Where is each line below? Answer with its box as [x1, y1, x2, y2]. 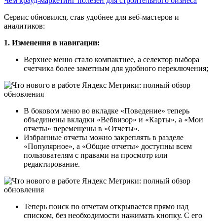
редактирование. [24, 159, 80, 168]
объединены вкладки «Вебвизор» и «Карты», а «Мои [24, 115, 203, 124]
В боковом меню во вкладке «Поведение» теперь [24, 106, 189, 115]
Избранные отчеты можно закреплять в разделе [24, 133, 184, 142]
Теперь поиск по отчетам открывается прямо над [24, 202, 188, 211]
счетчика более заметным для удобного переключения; [24, 64, 208, 73]
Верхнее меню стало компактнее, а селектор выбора [24, 55, 199, 64]
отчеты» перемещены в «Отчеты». [24, 124, 140, 133]
